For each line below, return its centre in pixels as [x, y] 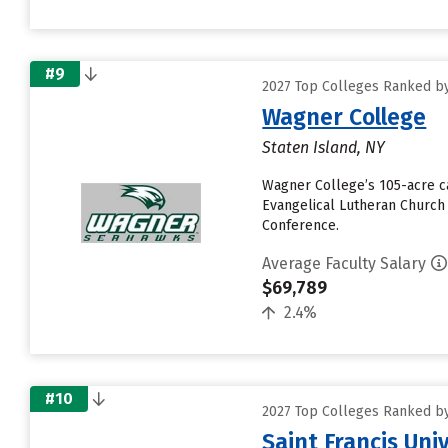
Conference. [301, 225]
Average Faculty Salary [344, 263]
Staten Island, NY [324, 147]
